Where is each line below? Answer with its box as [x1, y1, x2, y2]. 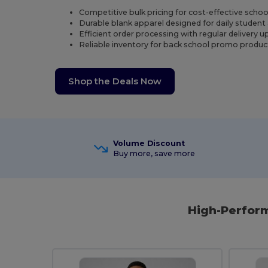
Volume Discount [112, 139, 185, 148]
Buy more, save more [112, 149, 195, 159]
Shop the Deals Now [68, 75, 162, 87]
